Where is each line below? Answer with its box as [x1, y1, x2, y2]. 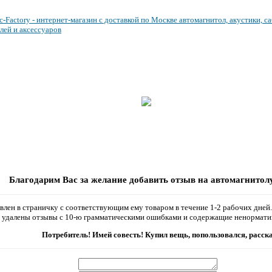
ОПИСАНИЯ [168, 115, 214, 124]
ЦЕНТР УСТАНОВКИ [58, 78, 138, 87]
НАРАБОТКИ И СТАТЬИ [168, 78, 259, 87]
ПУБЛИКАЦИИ [168, 97, 226, 106]
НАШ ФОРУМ [58, 115, 110, 124]
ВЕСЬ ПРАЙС [58, 97, 108, 106]
